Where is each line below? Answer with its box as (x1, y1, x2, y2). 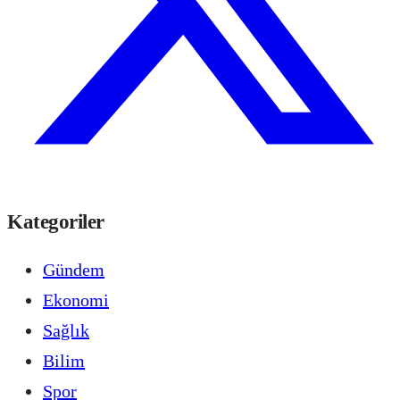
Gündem (43, 259, 104, 279)
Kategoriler (7, 210, 104, 234)
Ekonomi (43, 289, 109, 310)
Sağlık (43, 320, 89, 340)
